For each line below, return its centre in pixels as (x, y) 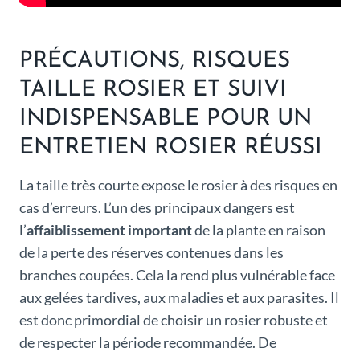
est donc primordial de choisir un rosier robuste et (174, 320)
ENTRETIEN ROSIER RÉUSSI (171, 148)
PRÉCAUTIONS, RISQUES (155, 61)
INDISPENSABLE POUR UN (166, 119)
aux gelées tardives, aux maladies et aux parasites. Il (179, 298)
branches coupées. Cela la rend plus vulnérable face (177, 275)
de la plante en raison (259, 230)
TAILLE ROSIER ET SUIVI (153, 90)
